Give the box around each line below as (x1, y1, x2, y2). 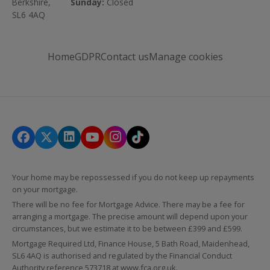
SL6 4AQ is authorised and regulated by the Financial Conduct (12, 250, 232, 261)
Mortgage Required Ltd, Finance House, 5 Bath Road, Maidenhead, (12, 237, 250, 249)
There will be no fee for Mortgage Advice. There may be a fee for (12, 198, 245, 210)
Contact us (100, 50, 149, 63)
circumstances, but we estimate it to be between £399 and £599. (12, 222, 242, 234)
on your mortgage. (12, 183, 78, 195)
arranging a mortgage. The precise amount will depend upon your (12, 210, 248, 222)
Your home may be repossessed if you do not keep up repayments (12, 171, 254, 183)
